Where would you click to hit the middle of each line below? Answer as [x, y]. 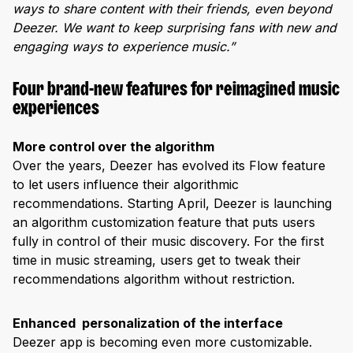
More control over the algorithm [113, 146]
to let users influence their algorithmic [126, 184]
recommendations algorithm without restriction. [154, 279]
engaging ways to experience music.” [124, 47]
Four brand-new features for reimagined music [176, 91]
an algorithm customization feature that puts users [164, 222]
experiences [56, 110]
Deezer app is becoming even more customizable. [162, 342]
